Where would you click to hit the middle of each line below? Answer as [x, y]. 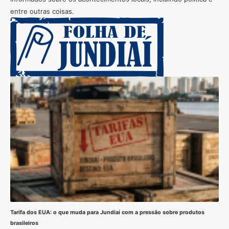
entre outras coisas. [42, 12]
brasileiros [24, 223]
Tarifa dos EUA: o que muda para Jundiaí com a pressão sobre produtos [107, 212]
